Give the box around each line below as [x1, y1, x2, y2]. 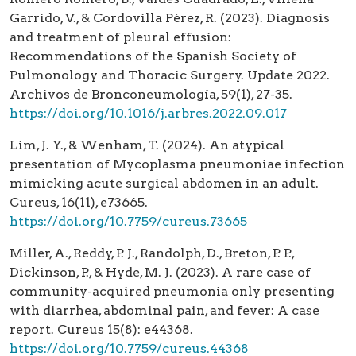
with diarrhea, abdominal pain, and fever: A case [10, 303, 319, 319]
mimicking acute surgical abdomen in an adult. [10, 176, 319, 192]
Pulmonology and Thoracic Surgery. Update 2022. [10, 68, 330, 83]
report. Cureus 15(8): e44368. [10, 322, 193, 338]
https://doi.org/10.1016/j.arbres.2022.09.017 [10, 106, 287, 122]
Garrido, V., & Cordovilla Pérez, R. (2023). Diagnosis [10, 10, 330, 26]
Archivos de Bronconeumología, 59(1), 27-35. [10, 87, 292, 103]
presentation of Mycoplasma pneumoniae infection [10, 157, 345, 172]
